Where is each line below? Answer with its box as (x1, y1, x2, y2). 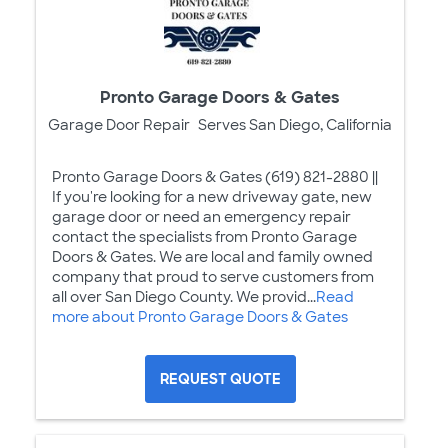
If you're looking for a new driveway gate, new (52, 188, 372, 207)
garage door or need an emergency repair (52, 208, 351, 227)
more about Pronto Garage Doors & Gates (52, 308, 348, 327)
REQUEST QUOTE (159, 370, 281, 389)
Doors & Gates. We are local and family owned (52, 248, 373, 267)
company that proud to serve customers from (52, 268, 374, 287)
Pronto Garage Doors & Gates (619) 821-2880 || (52, 168, 378, 187)
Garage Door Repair (48, 116, 190, 135)
